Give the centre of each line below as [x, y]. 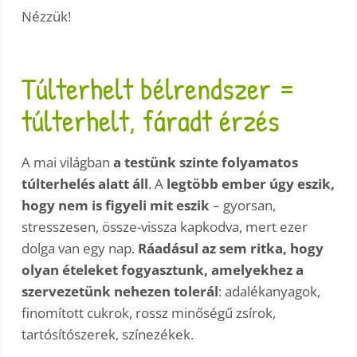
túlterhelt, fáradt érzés [151, 121]
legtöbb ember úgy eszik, [251, 184]
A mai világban [66, 163]
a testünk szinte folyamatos [204, 163]
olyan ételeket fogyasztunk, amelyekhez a [163, 270]
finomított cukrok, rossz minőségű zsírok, [149, 313]
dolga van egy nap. [80, 249]
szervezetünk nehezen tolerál [120, 292]
